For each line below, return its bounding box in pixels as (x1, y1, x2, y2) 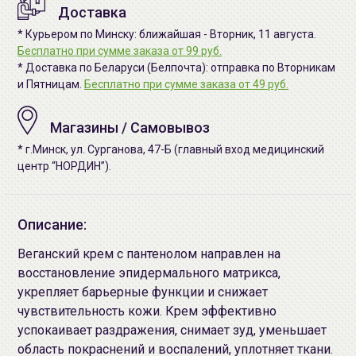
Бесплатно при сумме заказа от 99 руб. (17, 44, 222, 57)
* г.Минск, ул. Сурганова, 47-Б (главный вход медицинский (17, 143, 324, 156)
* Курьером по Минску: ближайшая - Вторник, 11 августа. (17, 28, 316, 41)
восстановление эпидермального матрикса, (17, 265, 281, 281)
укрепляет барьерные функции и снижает (17, 284, 268, 300)
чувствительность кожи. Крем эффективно (17, 304, 277, 319)
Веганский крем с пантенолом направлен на (17, 246, 281, 261)
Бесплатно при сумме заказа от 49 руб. (84, 78, 288, 91)
